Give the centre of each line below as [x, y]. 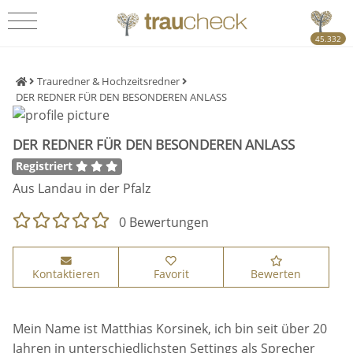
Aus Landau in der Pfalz [82, 189]
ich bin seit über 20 [271, 328]
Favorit [171, 273]
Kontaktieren [66, 273]
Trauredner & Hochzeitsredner [109, 82]
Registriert [46, 166]
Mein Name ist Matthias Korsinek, [112, 328]
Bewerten [276, 273]
